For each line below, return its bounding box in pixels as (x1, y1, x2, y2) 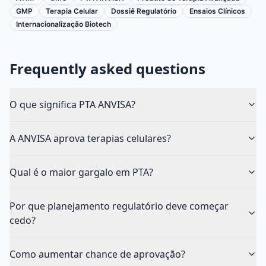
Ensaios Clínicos (189, 6, 245, 15)
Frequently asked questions (9, 58, 205, 78)
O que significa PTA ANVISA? (9, 97, 135, 111)
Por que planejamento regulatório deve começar (9, 199, 229, 213)
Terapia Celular (46, 6, 98, 15)
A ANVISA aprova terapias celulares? (9, 131, 171, 145)
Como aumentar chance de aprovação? (9, 247, 185, 261)
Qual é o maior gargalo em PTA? (9, 165, 153, 179)
